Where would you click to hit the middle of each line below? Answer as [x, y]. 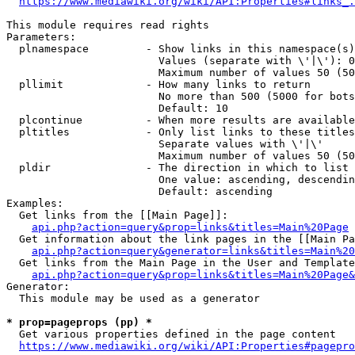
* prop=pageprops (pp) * [79, 322]
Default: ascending [139, 191]
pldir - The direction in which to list [177, 168]
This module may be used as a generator [133, 298]
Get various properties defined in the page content [171, 334]
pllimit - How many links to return [158, 84]
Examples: [35, 203]
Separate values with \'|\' [165, 144]
